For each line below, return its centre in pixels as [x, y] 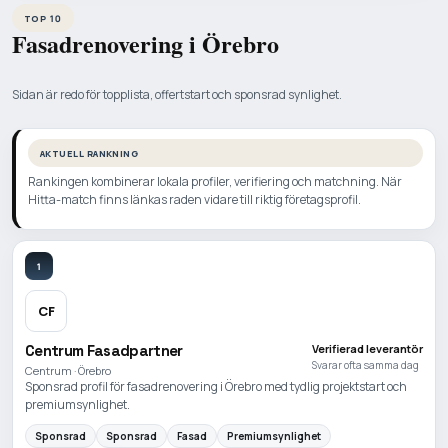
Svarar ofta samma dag [365, 365]
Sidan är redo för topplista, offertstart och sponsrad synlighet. [177, 95]
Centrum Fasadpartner [104, 351]
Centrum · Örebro [68, 371]
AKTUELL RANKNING [89, 153]
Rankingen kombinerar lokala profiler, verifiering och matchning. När [215, 182]
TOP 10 [43, 18]
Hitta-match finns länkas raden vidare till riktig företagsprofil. [194, 200]
